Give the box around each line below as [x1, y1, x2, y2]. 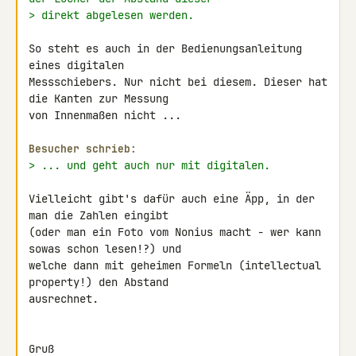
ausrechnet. [29, 292, 99, 306]
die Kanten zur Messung [29, 91, 175, 106]
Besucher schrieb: [29, 142, 137, 156]
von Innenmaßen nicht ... [29, 108, 181, 122]
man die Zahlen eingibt [29, 208, 175, 222]
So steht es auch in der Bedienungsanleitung [29, 41, 302, 56]
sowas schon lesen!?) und [29, 242, 188, 256]
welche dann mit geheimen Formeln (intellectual [29, 258, 321, 273]
